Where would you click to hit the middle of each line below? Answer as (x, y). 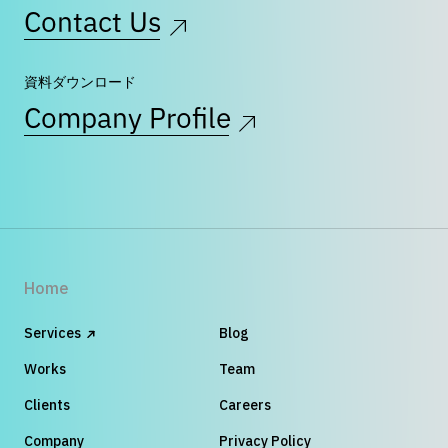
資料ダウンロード (80, 82)
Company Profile (127, 119)
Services (52, 332)
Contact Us (93, 23)
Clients (47, 404)
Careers (245, 404)
